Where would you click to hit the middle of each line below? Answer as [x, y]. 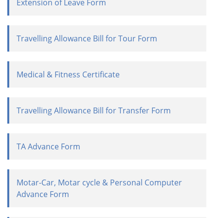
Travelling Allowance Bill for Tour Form [87, 38]
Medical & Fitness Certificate [68, 74]
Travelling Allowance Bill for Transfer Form [94, 110]
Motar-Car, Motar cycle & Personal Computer [99, 182]
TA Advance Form [48, 146]
